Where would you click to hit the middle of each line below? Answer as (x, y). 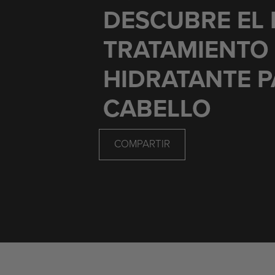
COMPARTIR (142, 144)
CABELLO (157, 110)
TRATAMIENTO (186, 51)
